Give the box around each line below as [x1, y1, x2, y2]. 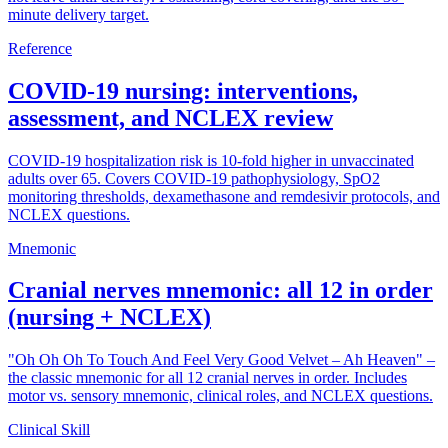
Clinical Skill [8, 421, 90, 439]
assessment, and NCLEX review [8, 104, 333, 131]
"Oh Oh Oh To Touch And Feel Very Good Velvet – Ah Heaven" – [8, 351, 435, 369]
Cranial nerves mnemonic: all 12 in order [8, 277, 433, 304]
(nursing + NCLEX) [8, 304, 211, 331]
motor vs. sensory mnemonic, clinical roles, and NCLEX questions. [8, 387, 433, 405]
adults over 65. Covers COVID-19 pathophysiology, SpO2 [8, 169, 380, 187]
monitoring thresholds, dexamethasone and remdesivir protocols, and [8, 187, 440, 205]
